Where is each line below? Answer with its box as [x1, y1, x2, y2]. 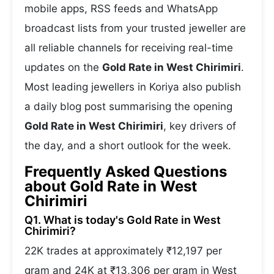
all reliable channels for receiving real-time [24, 42, 233, 54]
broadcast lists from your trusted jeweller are [24, 22, 246, 34]
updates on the [24, 61, 102, 73]
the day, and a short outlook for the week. [24, 139, 231, 152]
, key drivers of [163, 120, 236, 132]
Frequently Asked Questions [24, 163, 227, 180]
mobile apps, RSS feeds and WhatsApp [24, 2, 218, 15]
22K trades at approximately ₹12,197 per [24, 245, 222, 257]
